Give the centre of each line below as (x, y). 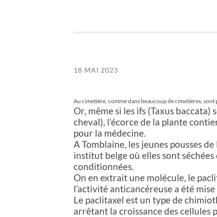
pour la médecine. (110, 133)
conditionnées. (104, 166)
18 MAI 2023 (96, 70)
